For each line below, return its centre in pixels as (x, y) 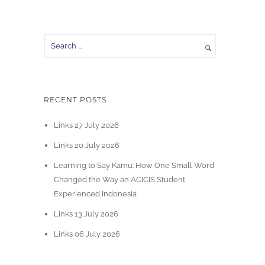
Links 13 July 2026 (86, 214)
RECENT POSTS (75, 100)
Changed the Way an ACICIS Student (119, 180)
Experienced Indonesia (95, 194)
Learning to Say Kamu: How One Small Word (134, 165)
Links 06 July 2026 (87, 234)
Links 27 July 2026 (86, 125)
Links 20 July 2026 (86, 145)
